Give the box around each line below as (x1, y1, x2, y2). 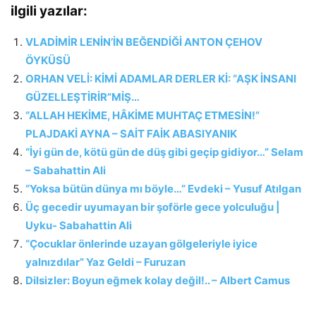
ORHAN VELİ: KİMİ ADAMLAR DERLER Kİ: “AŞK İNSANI (25, 72, 296, 86)
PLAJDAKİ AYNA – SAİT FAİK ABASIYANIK (25, 127, 237, 141)
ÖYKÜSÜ (25, 54, 71, 68)
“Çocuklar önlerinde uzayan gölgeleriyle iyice (25, 237, 257, 251)
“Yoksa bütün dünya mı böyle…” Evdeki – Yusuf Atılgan (25, 182, 301, 196)
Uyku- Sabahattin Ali (25, 219, 132, 233)
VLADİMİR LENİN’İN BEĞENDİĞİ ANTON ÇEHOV (25, 35, 262, 49)
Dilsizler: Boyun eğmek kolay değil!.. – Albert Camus (25, 274, 290, 288)
